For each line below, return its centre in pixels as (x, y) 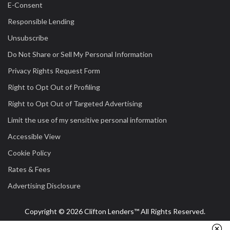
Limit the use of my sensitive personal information (87, 120)
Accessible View (34, 136)
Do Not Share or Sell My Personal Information (80, 54)
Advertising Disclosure (44, 186)
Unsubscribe (28, 38)
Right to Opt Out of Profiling (54, 87)
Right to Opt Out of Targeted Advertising (75, 103)
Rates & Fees (29, 169)
